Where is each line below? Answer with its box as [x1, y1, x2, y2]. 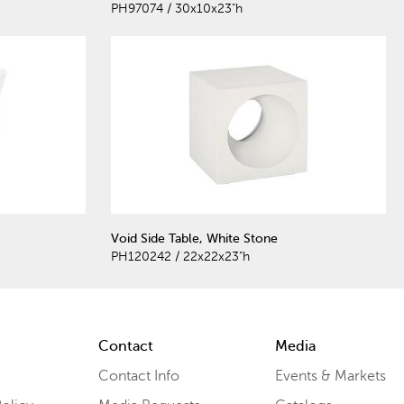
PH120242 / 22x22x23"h [111, 249, 250, 263]
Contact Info [97, 367, 179, 384]
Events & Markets [274, 367, 386, 384]
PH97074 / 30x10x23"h [111, 2, 243, 16]
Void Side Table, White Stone [111, 231, 278, 245]
